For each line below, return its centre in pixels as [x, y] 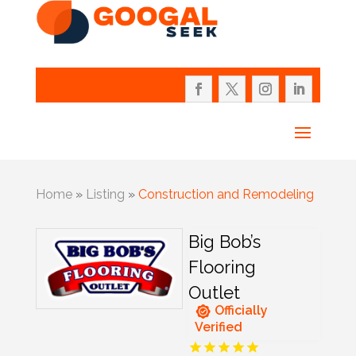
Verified [219, 327]
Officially [242, 311]
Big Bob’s [225, 242]
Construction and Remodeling [226, 195]
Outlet [215, 293]
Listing [105, 195]
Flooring [222, 267]
